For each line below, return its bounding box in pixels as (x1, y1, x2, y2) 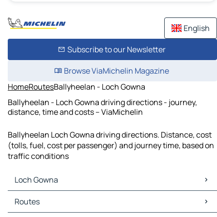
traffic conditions (8, 151, 69, 162)
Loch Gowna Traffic (10, 201, 78, 213)
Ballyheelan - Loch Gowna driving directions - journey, (8, 96, 197, 108)
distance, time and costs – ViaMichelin (8, 106, 143, 117)
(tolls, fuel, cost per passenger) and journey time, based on (8, 140, 214, 151)
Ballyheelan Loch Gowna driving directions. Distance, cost (8, 129, 212, 140)
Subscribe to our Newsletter (67, 44, 166, 55)
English (184, 23, 210, 33)
